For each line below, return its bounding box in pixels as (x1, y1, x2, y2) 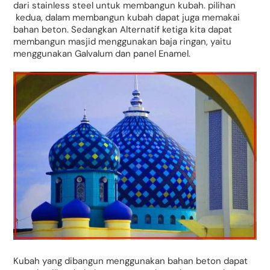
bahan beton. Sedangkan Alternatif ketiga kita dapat (13, 24, 233, 36)
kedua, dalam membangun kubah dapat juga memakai (13, 11, 240, 24)
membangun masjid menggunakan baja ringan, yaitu (13, 36, 232, 48)
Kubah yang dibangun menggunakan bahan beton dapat (13, 254, 248, 267)
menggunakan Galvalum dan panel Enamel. (13, 48, 191, 60)
